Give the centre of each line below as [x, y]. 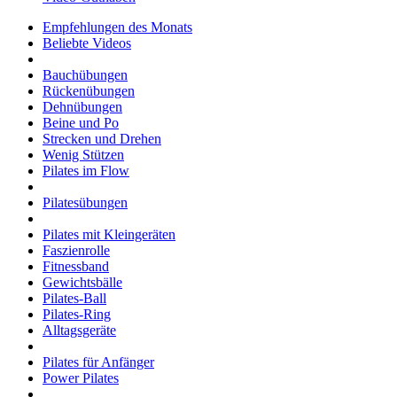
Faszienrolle [76, 250]
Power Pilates [81, 378]
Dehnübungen [82, 106]
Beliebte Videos [87, 43]
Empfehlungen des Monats [117, 27]
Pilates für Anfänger [98, 362]
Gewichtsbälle [82, 282]
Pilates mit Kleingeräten [109, 234]
